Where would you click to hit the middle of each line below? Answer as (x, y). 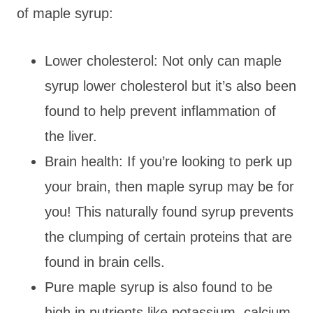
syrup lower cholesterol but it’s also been (170, 86)
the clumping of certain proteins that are (168, 236)
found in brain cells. (105, 262)
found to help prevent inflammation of (160, 111)
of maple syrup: (65, 13)
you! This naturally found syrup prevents (169, 211)
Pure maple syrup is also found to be (159, 287)
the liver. (71, 136)
